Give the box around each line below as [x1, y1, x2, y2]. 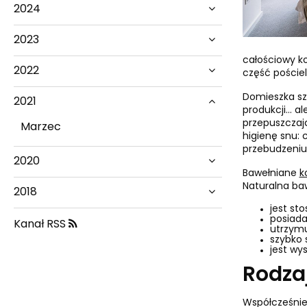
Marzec [21, 122, 61, 133]
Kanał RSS [14, 219, 69, 230]
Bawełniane [242, 169, 299, 179]
